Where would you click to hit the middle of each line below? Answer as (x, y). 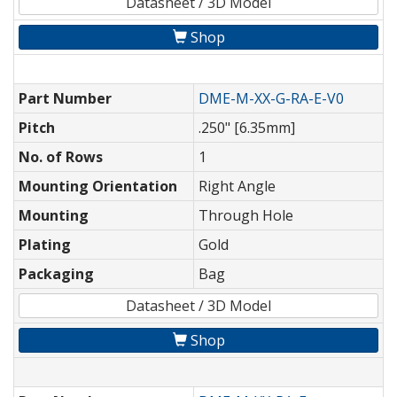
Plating (45, 245)
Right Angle (237, 187)
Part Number (65, 99)
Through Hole (246, 216)
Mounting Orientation (98, 187)
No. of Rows (61, 157)
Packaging (56, 274)
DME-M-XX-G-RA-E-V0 (271, 99)
